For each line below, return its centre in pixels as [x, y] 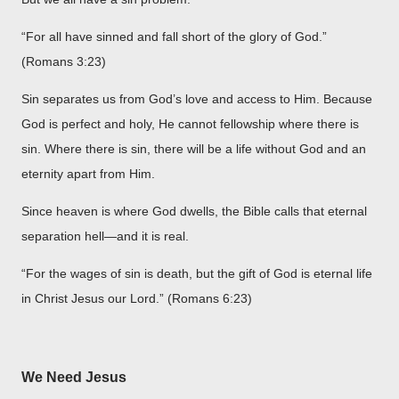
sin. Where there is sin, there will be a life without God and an [194, 148]
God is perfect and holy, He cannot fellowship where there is [190, 123]
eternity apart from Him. [88, 173]
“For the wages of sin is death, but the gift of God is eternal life [197, 273]
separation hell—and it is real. [105, 236]
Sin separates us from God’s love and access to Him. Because [197, 98]
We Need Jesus [74, 376]
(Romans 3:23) [64, 61]
